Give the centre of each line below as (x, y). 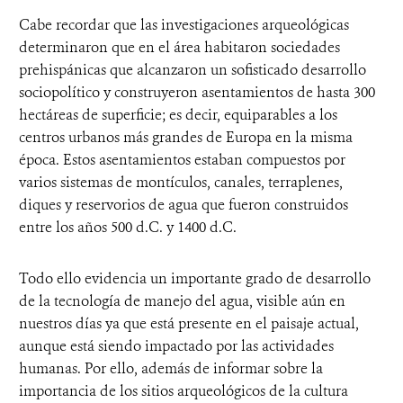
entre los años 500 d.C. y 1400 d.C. (128, 227)
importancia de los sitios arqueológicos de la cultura (184, 390)
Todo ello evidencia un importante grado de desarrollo (195, 278)
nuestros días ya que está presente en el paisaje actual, (189, 323)
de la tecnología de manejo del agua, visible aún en (182, 300)
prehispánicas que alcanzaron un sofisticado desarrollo (193, 69)
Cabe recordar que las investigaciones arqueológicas (184, 24)
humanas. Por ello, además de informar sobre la (171, 368)
